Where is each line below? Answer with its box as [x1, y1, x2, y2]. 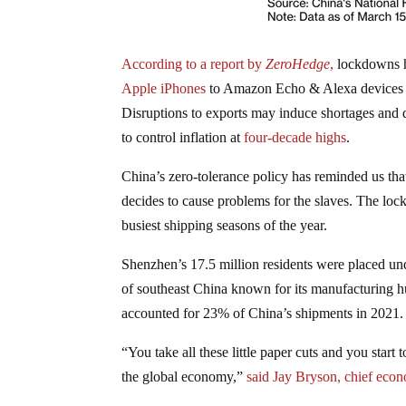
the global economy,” [121, 368, 247, 384]
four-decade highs [244, 129, 347, 145]
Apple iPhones [121, 80, 207, 96]
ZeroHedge [266, 55, 331, 72]
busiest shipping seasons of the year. [121, 217, 328, 233]
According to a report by [121, 55, 266, 72]
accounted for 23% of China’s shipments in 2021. [121, 304, 404, 321]
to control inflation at [121, 129, 245, 145]
